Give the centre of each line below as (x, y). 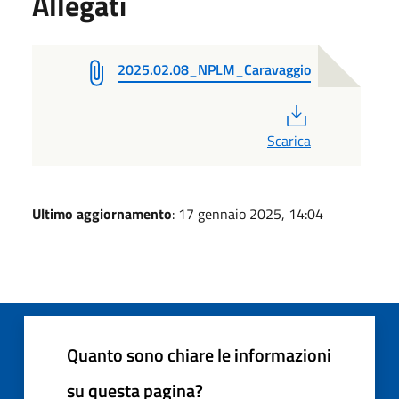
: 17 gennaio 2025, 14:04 (248, 213)
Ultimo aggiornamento (102, 213)
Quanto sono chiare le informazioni (199, 354)
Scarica (289, 140)
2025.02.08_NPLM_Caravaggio (214, 69)
